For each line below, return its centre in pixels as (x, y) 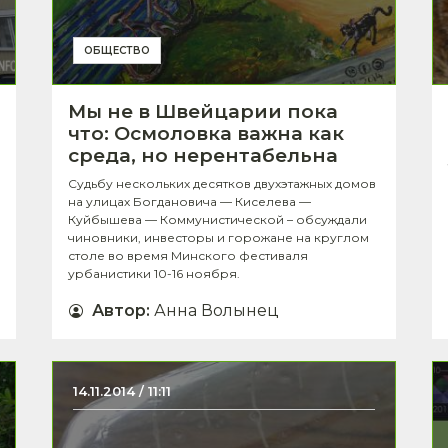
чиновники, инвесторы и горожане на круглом (218, 238)
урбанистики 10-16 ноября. (154, 274)
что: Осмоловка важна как (206, 134)
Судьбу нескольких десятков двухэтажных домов (222, 184)
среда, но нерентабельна (203, 156)
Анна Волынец (216, 311)
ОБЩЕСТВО (117, 51)
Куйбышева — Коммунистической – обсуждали (217, 220)
